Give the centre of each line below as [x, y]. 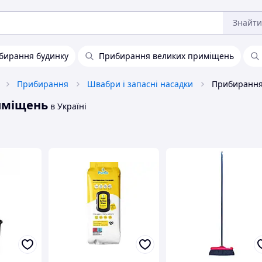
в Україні [67, 106]
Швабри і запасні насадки [140, 84]
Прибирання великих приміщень [166, 56]
